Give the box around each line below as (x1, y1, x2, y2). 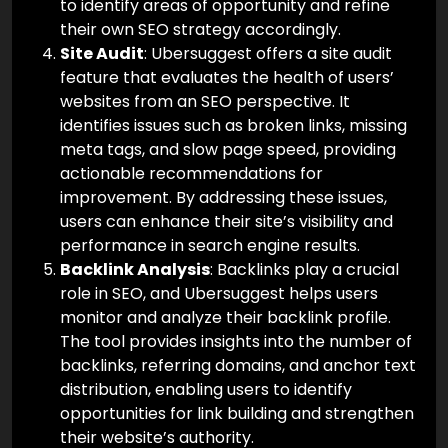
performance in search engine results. (60, 234, 360, 258)
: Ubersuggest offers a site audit (144, 42, 392, 66)
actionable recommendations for (60, 162, 323, 186)
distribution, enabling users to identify (60, 378, 352, 402)
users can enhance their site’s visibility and (60, 210, 393, 234)
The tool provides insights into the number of (60, 330, 412, 354)
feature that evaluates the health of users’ (60, 66, 394, 90)
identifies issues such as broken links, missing (60, 114, 407, 138)
